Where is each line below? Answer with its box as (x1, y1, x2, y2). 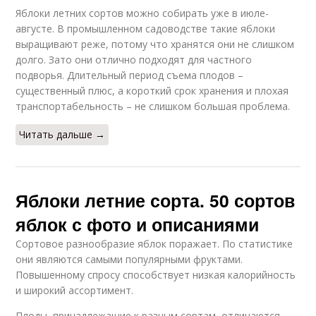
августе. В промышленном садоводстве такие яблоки (16, 22, 276, 36)
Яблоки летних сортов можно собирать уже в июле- (16, 6, 269, 20)
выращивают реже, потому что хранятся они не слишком (16, 37, 295, 51)
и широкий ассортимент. (16, 284, 134, 298)
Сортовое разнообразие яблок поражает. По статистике (16, 237, 293, 251)
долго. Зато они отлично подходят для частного (16, 53, 253, 67)
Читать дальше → (19, 128, 106, 142)
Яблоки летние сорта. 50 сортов (16, 188, 296, 214)
